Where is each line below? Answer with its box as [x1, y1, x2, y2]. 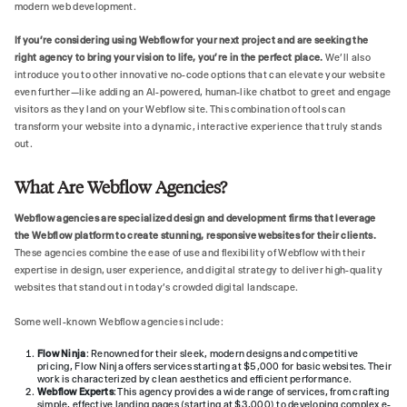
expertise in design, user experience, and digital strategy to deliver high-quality [14, 264, 383, 277]
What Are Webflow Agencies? [14, 176, 227, 198]
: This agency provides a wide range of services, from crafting [113, 386, 390, 399]
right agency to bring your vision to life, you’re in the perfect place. [14, 52, 323, 65]
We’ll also [323, 52, 372, 65]
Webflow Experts [36, 386, 114, 399]
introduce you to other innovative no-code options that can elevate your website [14, 69, 386, 82]
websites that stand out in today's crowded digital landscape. [14, 282, 299, 294]
